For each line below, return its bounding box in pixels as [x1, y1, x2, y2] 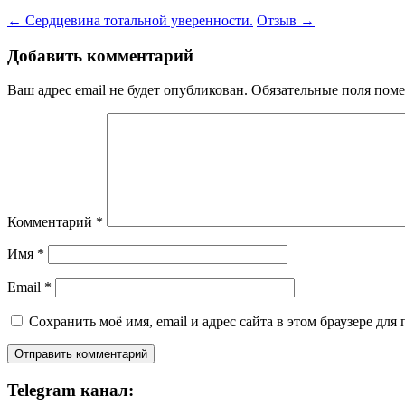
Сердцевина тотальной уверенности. [22, 13, 253, 29]
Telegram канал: [7, 381, 134, 400]
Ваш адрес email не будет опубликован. [7, 82, 248, 99]
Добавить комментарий [7, 45, 193, 65]
